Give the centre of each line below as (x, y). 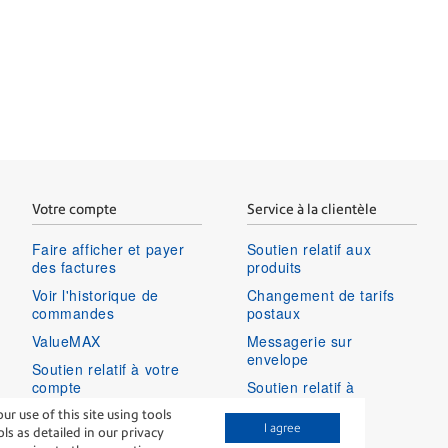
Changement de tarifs (320, 294)
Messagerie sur (299, 340)
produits (274, 266)
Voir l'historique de (95, 294)
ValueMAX (66, 340)
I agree (282, 427)
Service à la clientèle (311, 208)
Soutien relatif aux (309, 248)
